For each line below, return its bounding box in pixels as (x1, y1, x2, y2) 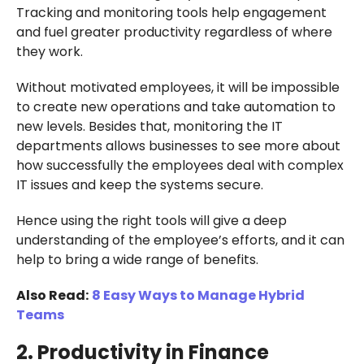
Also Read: (15, 286, 89, 305)
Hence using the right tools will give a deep (15, 211, 287, 231)
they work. (15, 42, 83, 62)
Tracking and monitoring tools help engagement (15, 3, 327, 23)
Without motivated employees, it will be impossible (15, 78, 340, 97)
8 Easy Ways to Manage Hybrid (91, 286, 305, 305)
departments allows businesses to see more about (15, 136, 340, 156)
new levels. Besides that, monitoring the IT (15, 117, 283, 136)
